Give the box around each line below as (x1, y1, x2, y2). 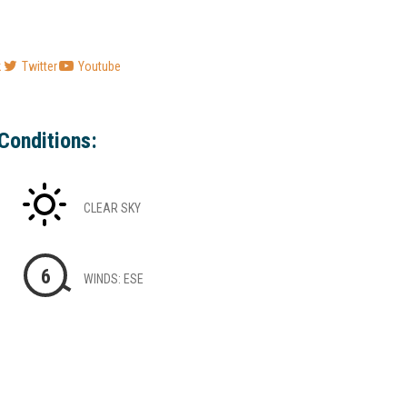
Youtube (78, 59, 121, 74)
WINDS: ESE (84, 271, 144, 286)
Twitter (22, 59, 57, 74)
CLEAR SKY (84, 201, 141, 215)
